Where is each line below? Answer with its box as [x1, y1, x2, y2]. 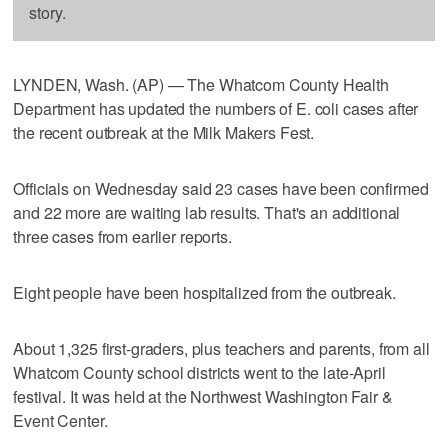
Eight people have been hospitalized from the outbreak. [13, 280, 396, 304]
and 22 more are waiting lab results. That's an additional [13, 200, 401, 224]
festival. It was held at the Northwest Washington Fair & [13, 384, 393, 408]
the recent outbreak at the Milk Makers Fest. [13, 120, 315, 144]
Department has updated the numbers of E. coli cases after [13, 96, 419, 120]
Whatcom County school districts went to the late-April [13, 360, 386, 384]
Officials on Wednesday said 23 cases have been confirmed [13, 176, 429, 200]
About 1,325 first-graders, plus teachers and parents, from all [13, 336, 430, 360]
